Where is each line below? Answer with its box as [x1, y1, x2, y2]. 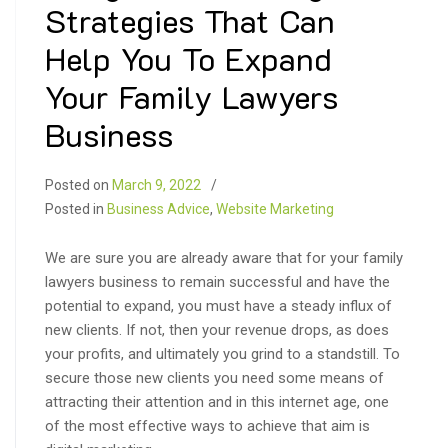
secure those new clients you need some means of [45, 368, 384, 387]
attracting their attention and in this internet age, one [45, 392, 389, 411]
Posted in [45, 200, 107, 217]
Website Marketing [216, 200, 334, 217]
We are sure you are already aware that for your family [45, 248, 403, 267]
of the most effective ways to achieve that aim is [45, 416, 370, 435]
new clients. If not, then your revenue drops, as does [45, 320, 389, 339]
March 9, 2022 [112, 176, 201, 193]
